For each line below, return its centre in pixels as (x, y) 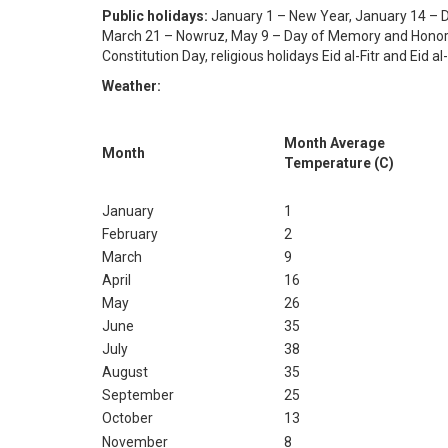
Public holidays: (155, 16)
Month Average (334, 143)
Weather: (131, 86)
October (127, 418)
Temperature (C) (339, 163)
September (138, 395)
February (130, 234)
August (125, 372)
